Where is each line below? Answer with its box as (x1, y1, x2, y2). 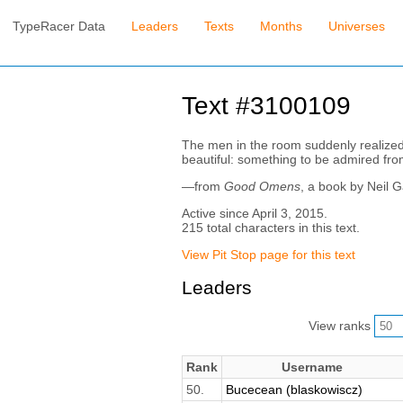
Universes (327, 19, 385, 34)
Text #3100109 (181, 92, 351, 121)
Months (260, 19, 303, 34)
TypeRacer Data (13, 19, 106, 34)
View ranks (308, 318, 374, 333)
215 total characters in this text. (181, 219, 360, 235)
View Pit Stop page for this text (181, 246, 355, 262)
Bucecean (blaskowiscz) (225, 381, 363, 397)
